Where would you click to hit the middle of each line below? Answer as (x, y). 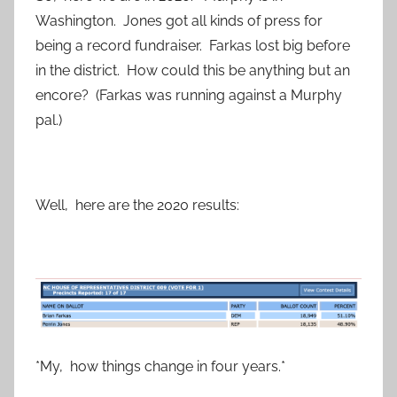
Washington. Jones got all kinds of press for (179, 21)
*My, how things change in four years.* (160, 367)
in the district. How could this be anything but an (193, 71)
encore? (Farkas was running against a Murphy (189, 96)
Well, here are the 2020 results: (137, 206)
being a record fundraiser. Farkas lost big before (193, 46)
